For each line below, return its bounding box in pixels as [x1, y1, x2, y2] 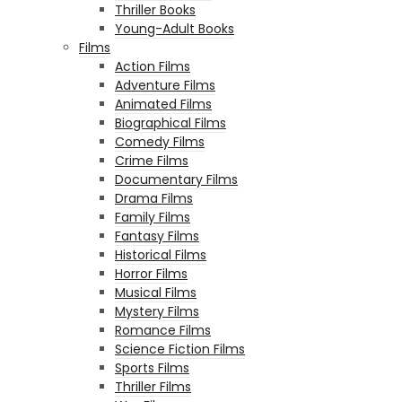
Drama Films [115, 188, 193, 207]
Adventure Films [115, 75, 215, 94]
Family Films [115, 207, 190, 226]
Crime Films [115, 151, 188, 170]
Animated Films [115, 94, 212, 113]
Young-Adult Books [115, 19, 234, 38]
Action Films [115, 57, 190, 75]
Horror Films [115, 264, 188, 283]
